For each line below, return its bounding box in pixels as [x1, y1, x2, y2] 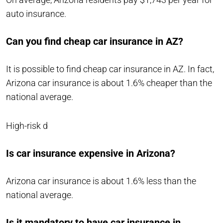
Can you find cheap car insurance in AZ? [6, 35, 183, 47]
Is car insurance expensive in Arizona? [6, 147, 175, 159]
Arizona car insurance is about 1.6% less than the [6, 175, 196, 186]
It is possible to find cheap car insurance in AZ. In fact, [6, 63, 214, 74]
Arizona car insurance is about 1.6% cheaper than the [6, 77, 212, 88]
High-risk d [6, 120, 48, 131]
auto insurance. [6, 8, 66, 19]
